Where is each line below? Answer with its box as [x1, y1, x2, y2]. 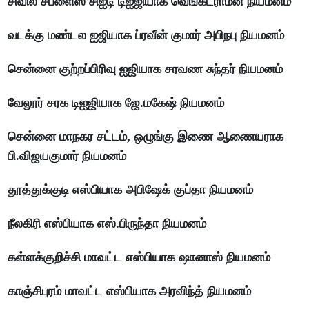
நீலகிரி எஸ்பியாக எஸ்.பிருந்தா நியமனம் [8, 217, 207, 231]
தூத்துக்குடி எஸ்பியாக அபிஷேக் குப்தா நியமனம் [8, 183, 254, 197]
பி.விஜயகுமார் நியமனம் [8, 149, 127, 163]
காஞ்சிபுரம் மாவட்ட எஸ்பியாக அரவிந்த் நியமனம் [8, 284, 252, 299]
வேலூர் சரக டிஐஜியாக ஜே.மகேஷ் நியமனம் [8, 96, 225, 110]
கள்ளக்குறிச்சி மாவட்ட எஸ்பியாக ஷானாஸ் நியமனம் [8, 250, 271, 265]
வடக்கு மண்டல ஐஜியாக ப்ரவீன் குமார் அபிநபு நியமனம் [8, 28, 285, 43]
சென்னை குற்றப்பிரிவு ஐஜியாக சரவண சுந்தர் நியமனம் [8, 62, 283, 77]
